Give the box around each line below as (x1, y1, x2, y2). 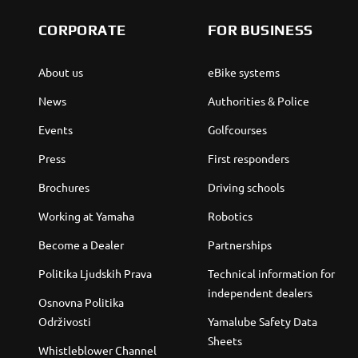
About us (38, 65, 83, 79)
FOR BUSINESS (207, 22, 313, 38)
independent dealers (207, 285, 312, 300)
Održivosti (38, 314, 91, 328)
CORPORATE (38, 22, 126, 38)
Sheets (207, 333, 242, 348)
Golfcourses (207, 122, 267, 137)
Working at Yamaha (38, 209, 134, 223)
